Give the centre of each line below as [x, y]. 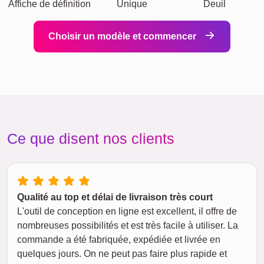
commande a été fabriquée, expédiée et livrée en [119, 240]
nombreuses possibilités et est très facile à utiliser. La [128, 225]
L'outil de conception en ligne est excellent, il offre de [127, 211]
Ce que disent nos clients [91, 138]
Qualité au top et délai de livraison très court [115, 197]
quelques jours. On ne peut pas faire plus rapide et [122, 254]
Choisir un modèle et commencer [123, 36]
